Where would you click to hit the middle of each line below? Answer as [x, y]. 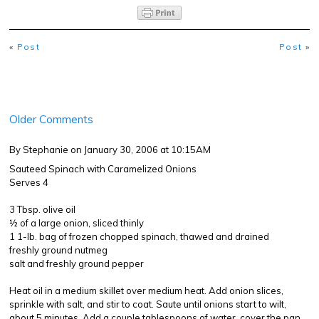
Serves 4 [29, 182]
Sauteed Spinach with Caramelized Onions [103, 169]
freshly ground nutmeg [58, 250]
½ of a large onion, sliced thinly [77, 223]
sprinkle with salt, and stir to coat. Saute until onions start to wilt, [148, 304]
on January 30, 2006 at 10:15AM [141, 150]
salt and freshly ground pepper [77, 263]
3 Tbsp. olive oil [42, 209]
